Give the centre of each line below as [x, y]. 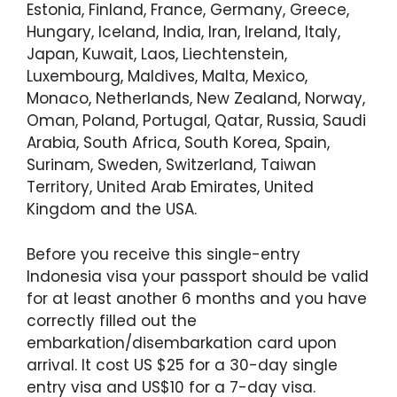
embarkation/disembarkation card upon [182, 343]
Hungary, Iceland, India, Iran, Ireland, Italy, [183, 32]
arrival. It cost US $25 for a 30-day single [182, 365]
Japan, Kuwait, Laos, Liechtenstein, [157, 54]
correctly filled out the [112, 320]
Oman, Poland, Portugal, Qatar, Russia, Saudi [196, 121]
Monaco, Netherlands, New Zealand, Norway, [196, 98]
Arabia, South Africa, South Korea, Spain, [178, 143]
